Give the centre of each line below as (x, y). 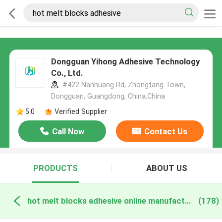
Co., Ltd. (67, 73)
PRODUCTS (55, 168)
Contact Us (166, 132)
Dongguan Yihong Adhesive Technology (125, 62)
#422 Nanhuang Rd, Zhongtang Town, (123, 85)
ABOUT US (166, 168)
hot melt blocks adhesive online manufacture (188, 200)
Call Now (68, 132)
